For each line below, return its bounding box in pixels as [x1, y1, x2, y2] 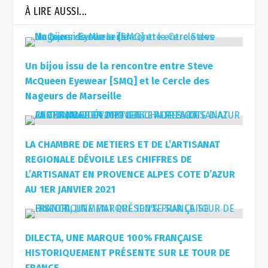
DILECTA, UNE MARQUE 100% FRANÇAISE [25, 232, 203, 244]
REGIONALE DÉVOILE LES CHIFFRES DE [25, 154, 193, 166]
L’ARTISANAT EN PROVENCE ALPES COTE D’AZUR [25, 169, 236, 181]
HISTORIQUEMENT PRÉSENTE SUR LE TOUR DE [25, 247, 231, 259]
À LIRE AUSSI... [25, 5, 87, 19]
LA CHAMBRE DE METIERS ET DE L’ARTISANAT [25, 139, 221, 151]
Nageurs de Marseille [25, 90, 122, 102]
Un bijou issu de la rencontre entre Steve [25, 60, 214, 72]
